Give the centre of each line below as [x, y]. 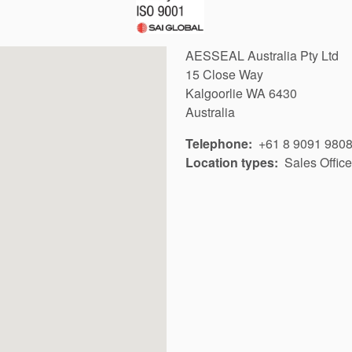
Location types [230, 163]
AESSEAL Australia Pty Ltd [262, 56]
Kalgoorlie [214, 93]
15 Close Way [224, 75]
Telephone [217, 144]
